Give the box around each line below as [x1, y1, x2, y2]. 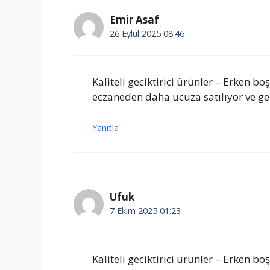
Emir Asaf [110, 13, 159, 27]
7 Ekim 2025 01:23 [110, 205, 181, 217]
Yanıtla [92, 122, 119, 134]
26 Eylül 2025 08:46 [110, 28, 184, 40]
